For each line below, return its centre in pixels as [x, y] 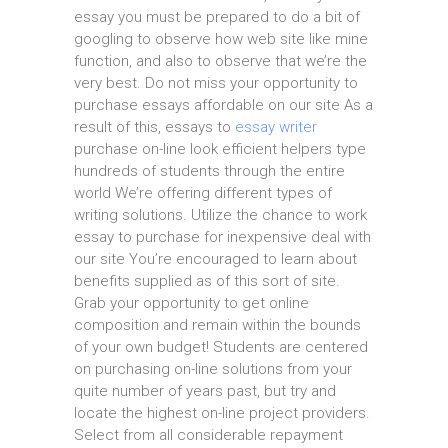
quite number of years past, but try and [205, 391]
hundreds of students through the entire [209, 171]
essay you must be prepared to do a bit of [217, 17]
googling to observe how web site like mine [221, 39]
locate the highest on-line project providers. [222, 413]
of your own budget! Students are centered [221, 347]
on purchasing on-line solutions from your [213, 369]
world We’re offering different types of [203, 193]
